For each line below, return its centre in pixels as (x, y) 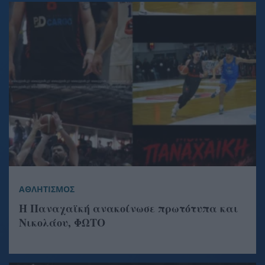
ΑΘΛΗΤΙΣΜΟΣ (47, 189)
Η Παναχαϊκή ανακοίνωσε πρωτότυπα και (129, 209)
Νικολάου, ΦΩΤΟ (62, 223)
